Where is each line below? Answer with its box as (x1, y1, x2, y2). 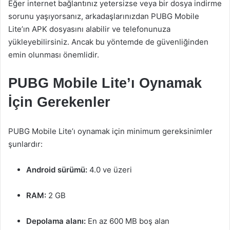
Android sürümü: (26, 165, 87, 175)
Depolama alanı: (26, 216, 86, 226)
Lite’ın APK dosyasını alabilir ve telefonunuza (8, 24, 170, 34)
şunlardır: (8, 139, 43, 149)
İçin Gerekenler (8, 94, 110, 110)
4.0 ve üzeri (87, 165, 132, 175)
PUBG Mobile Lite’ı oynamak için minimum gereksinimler (8, 126, 213, 136)
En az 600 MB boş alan (86, 216, 169, 226)
